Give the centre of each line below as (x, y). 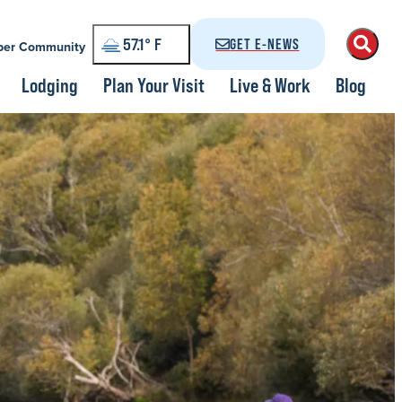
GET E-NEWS (265, 44)
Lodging (50, 85)
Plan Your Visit (154, 85)
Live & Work (270, 85)
